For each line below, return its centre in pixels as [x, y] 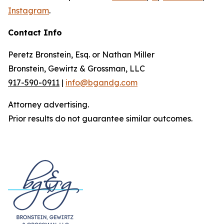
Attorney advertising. [48, 104]
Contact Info [35, 32]
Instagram [28, 10]
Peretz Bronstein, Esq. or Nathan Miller [81, 54]
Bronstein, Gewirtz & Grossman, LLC [76, 68]
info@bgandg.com [101, 82]
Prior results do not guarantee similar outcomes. [100, 118]
